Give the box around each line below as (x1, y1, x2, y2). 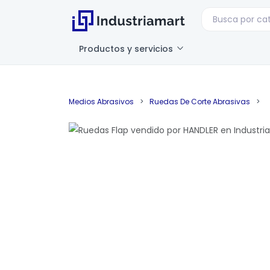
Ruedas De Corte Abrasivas (149, 96, 250, 107)
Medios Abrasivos (69, 96, 134, 107)
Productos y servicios (79, 43, 175, 55)
